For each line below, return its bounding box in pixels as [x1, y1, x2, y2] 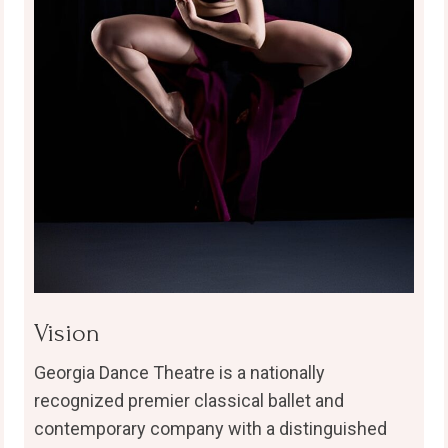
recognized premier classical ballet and [33, 390, 344, 412]
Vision [33, 319, 100, 348]
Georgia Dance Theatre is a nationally [33, 362, 325, 384]
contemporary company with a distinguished [33, 418, 387, 440]
